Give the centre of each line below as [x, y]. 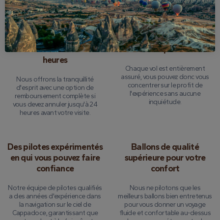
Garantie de [55, 38]
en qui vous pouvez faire [55, 158]
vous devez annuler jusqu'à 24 [55, 104]
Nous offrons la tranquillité [55, 79]
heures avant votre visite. [55, 113]
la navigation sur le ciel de [55, 205]
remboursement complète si [55, 96]
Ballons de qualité [165, 147]
